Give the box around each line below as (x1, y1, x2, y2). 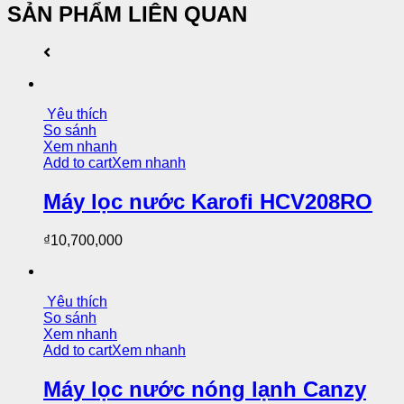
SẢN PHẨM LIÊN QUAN (7, 2, 247, 27)
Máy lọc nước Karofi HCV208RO (43, 189, 372, 215)
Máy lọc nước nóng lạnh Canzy (43, 377, 366, 402)
